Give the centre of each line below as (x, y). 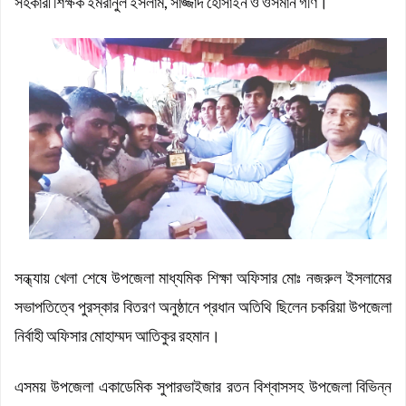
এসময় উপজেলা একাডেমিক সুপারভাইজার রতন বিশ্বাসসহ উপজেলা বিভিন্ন (203, 386)
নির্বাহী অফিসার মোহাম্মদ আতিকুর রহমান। (117, 335)
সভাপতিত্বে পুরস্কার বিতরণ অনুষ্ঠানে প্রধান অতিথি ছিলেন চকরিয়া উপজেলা (203, 306)
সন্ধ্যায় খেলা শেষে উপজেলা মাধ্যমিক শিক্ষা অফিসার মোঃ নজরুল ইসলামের (203, 277)
